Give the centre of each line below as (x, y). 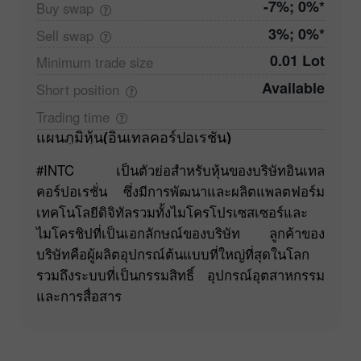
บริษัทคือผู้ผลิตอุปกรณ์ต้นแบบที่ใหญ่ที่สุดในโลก (173, 254)
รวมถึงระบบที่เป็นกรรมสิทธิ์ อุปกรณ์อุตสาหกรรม (180, 275)
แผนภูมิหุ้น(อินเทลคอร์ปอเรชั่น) (139, 137)
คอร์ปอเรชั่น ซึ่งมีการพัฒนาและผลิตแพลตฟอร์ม (180, 191)
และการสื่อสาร (79, 296)
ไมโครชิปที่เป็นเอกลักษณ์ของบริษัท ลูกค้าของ (180, 233)
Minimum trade (83, 62)
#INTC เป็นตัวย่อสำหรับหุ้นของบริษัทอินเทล (180, 170)
